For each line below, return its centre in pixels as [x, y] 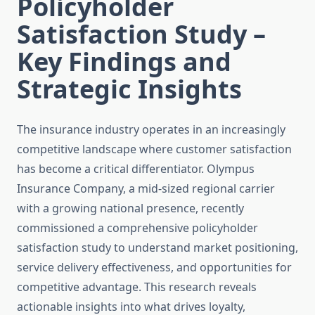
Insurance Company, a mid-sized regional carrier [146, 189]
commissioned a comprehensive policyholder [137, 228]
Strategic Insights [129, 89]
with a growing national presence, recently [130, 208]
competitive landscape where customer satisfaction [154, 149]
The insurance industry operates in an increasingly [151, 130]
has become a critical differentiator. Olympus [136, 169]
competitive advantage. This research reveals [137, 287]
